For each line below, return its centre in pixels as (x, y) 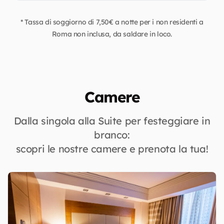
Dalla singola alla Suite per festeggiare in (112, 121)
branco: (112, 135)
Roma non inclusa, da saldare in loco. (112, 34)
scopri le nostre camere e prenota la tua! (112, 149)
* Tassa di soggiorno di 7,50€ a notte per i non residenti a (112, 22)
